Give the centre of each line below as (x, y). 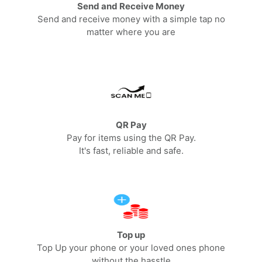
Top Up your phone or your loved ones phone (131, 247)
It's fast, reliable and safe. (131, 150)
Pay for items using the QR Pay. (131, 137)
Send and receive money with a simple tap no (131, 19)
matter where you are (131, 32)
